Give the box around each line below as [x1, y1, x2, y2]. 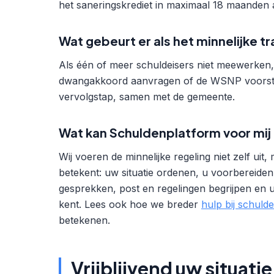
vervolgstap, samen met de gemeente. [59, 91, 235, 103]
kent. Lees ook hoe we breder [59, 198, 201, 210]
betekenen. [59, 214, 110, 226]
